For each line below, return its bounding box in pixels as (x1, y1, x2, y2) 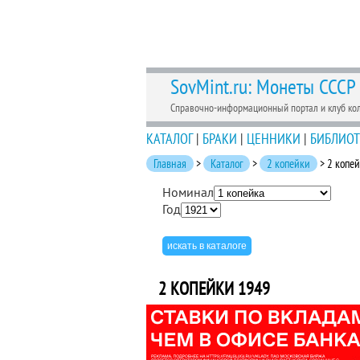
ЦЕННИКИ (247, 129, 301, 148)
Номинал (162, 184, 214, 200)
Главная (153, 156, 186, 171)
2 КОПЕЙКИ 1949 (158, 277, 270, 300)
